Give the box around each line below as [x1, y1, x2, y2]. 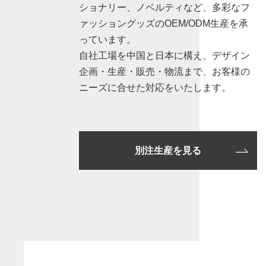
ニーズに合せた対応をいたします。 [79, 83, 231, 93]
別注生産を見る [135, 145, 201, 156]
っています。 [79, 34, 136, 45]
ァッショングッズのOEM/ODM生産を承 [79, 18, 248, 29]
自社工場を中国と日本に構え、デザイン [79, 50, 250, 61]
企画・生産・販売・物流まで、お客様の [79, 66, 250, 77]
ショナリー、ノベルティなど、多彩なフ [79, 2, 250, 13]
